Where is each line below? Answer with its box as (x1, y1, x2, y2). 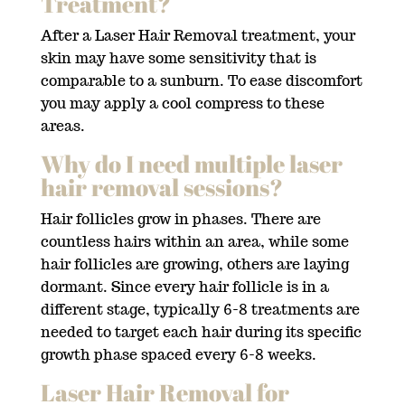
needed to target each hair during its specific (40, 322, 362, 342)
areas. (40, 116, 85, 136)
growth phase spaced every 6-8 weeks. (40, 344, 316, 364)
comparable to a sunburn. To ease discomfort (40, 71, 363, 90)
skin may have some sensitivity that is (40, 48, 316, 68)
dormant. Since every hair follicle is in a (40, 277, 329, 297)
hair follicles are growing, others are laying (40, 254, 349, 274)
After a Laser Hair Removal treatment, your (40, 25, 355, 45)
